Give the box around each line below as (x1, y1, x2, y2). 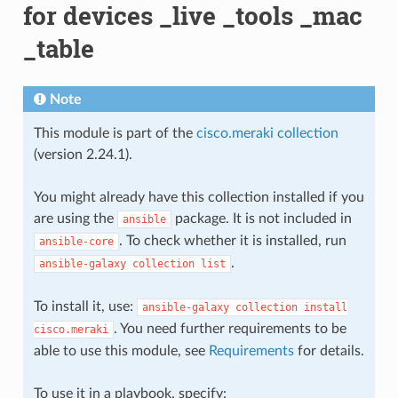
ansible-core (38, 235, 114, 248)
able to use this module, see (33, 343, 209, 358)
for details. (293, 343, 364, 358)
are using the (33, 211, 117, 226)
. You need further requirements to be (113, 321, 346, 336)
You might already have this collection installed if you (33, 189, 364, 204)
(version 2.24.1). (33, 147, 132, 162)
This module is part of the (33, 125, 196, 140)
